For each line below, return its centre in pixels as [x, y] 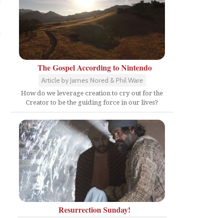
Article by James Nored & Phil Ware [92, 80]
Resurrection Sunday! [94, 209]
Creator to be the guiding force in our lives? [92, 102]
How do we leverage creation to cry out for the [92, 93]
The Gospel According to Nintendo [94, 67]
